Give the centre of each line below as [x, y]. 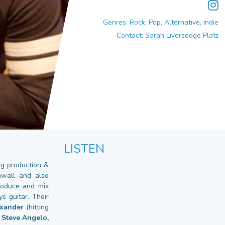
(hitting [36, 207]
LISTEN [84, 149]
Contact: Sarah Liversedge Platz [167, 35]
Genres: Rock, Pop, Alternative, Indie [160, 22]
